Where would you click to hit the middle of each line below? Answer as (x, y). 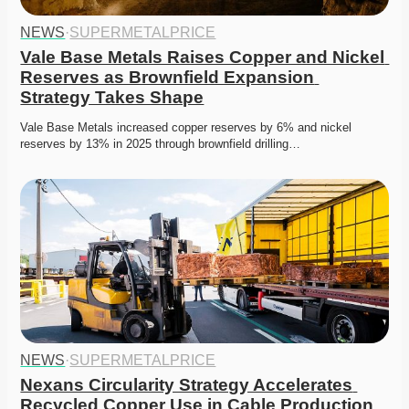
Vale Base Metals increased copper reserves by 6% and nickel (186, 128)
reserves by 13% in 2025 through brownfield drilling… (161, 144)
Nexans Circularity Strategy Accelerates (187, 385)
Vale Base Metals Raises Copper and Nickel (203, 58)
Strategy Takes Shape (112, 98)
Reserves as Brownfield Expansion (168, 78)
